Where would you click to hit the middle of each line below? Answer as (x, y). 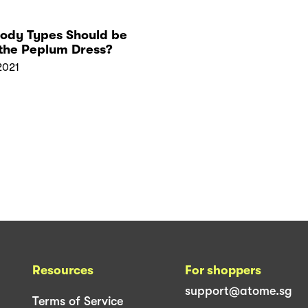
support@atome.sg (239, 290)
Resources (63, 270)
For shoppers (223, 270)
